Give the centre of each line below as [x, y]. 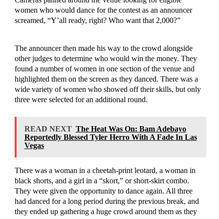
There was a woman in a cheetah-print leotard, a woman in [105, 171]
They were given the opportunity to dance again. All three [103, 191]
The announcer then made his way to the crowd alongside [103, 48]
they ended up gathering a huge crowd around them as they [106, 212]
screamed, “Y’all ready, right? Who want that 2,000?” [98, 21]
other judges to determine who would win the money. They [106, 59]
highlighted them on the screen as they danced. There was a [106, 79]
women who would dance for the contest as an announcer [103, 10]
